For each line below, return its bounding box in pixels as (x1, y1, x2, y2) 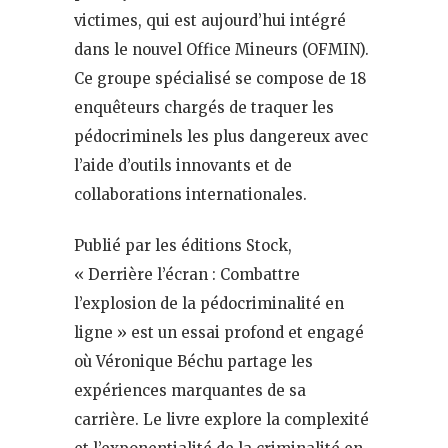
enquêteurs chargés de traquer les (74, 97, 334, 117)
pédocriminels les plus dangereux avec (74, 126, 368, 146)
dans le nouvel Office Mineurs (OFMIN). (74, 39, 369, 59)
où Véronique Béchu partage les (74, 351, 313, 371)
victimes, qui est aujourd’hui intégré (74, 10, 346, 30)
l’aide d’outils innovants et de (74, 155, 292, 175)
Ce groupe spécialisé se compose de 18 (74, 68, 366, 88)
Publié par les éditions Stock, (74, 235, 292, 255)
